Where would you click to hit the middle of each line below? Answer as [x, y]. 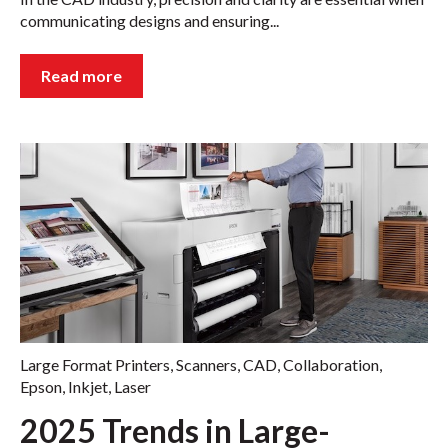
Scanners [206, 365]
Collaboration [331, 365]
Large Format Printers [95, 365]
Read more [81, 76]
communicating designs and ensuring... [149, 20]
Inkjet [88, 387]
